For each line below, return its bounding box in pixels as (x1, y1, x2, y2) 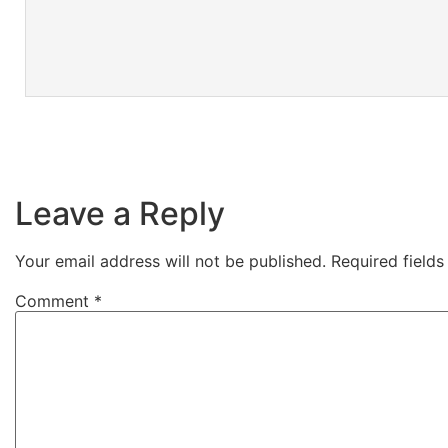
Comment (15, 291, 94, 312)
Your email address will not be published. (15, 251, 326, 271)
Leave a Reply (15, 194, 225, 233)
